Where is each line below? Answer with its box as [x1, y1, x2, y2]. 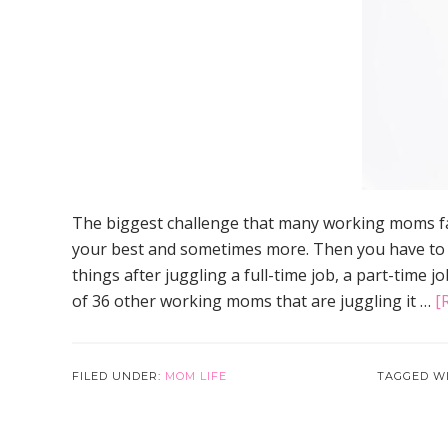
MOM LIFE [165, 369, 227, 383]
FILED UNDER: [72, 369, 165, 383]
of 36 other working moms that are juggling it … [72, 290, 435, 312]
